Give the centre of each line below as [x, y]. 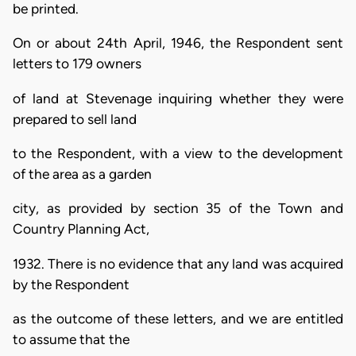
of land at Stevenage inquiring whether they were [178, 98]
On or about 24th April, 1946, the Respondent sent [178, 43]
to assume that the [71, 339]
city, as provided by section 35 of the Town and [178, 209]
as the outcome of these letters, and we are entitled [178, 318]
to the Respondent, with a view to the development [178, 153]
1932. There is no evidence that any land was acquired [178, 263]
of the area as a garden [82, 174]
